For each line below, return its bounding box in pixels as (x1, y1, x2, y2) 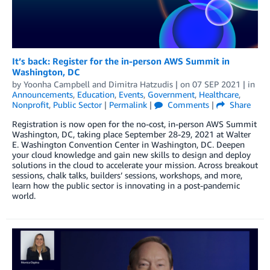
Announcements (12, 89, 73, 99)
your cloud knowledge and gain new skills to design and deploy (12, 149, 251, 160)
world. (12, 190, 36, 201)
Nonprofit (12, 99, 49, 110)
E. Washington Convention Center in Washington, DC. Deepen (12, 139, 245, 149)
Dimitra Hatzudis (108, 78, 173, 89)
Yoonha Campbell (24, 78, 90, 89)
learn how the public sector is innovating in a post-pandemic (12, 180, 240, 190)
